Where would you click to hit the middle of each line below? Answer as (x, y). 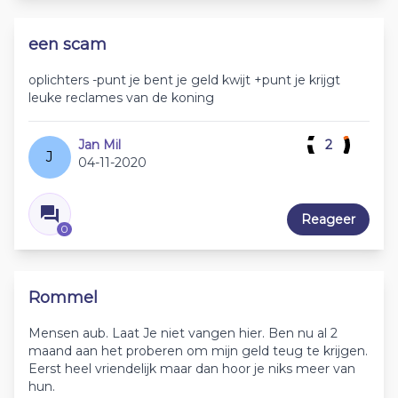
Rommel (63, 298)
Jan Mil (99, 145)
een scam (68, 45)
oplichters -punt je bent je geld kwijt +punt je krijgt (184, 80)
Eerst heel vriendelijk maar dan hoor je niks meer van (192, 369)
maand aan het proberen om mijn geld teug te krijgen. (198, 351)
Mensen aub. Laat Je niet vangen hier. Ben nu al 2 (183, 334)
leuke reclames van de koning (121, 98)
